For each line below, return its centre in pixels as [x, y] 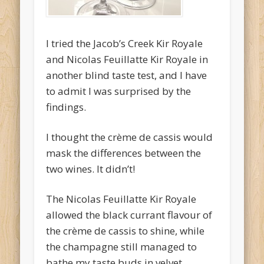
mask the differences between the [124, 153]
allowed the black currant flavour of [129, 214]
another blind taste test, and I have [127, 75]
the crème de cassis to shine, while [126, 230]
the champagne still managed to [122, 246]
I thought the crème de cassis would [130, 137]
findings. [66, 107]
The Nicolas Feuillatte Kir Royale [121, 199]
